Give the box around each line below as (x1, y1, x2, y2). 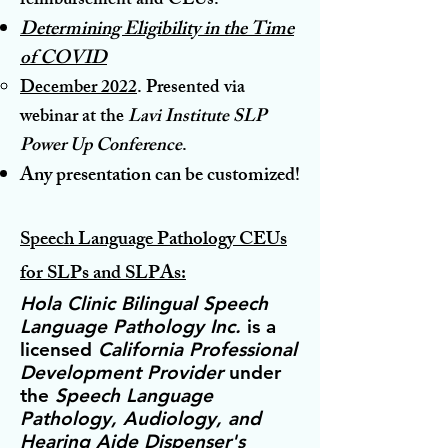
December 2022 (20, 72, 137, 105)
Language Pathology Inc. (20, 314, 241, 338)
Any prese (20, 159, 96, 194)
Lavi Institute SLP (128, 101, 266, 134)
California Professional (98, 337, 297, 361)
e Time (239, 13, 294, 48)
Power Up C (20, 130, 109, 163)
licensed (20, 337, 98, 361)
